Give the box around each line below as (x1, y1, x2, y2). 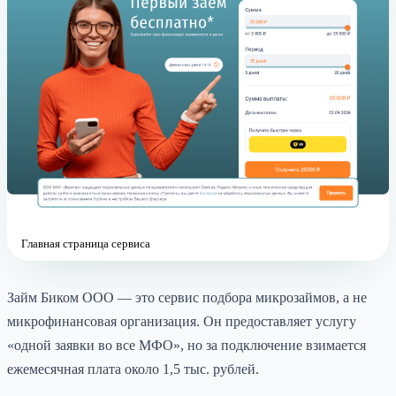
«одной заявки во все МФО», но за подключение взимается (7, 337, 366, 353)
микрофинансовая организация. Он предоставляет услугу (7, 313, 356, 329)
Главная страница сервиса (21, 236, 150, 250)
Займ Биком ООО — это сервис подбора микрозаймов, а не (7, 289, 367, 305)
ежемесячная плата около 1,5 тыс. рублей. (7, 361, 259, 377)
